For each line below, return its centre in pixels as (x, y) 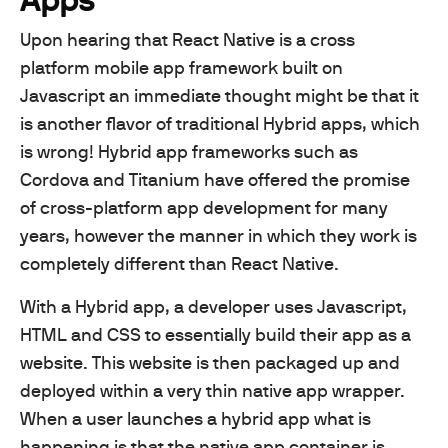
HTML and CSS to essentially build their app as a (215, 334)
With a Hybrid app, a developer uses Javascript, (213, 306)
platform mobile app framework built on (181, 67)
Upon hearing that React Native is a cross (187, 39)
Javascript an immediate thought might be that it (219, 95)
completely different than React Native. (179, 263)
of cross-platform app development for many (204, 207)
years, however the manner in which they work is (218, 235)
